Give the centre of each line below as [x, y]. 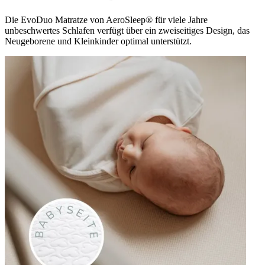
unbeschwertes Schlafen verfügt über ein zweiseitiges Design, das [127, 31]
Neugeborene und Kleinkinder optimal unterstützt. [98, 41]
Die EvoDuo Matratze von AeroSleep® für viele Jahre [106, 20]
